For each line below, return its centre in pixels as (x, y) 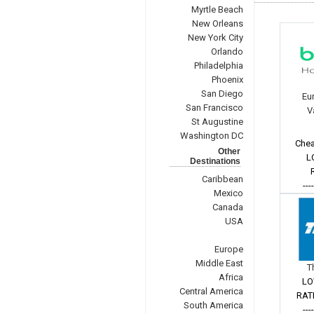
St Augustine (217, 122)
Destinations (215, 161)
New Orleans (217, 23)
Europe (228, 249)
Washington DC (211, 136)
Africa (231, 277)
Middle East (219, 263)
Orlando (227, 52)
